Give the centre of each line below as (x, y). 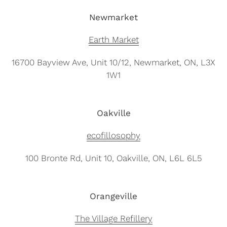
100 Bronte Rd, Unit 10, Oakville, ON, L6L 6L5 (113, 158)
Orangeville (113, 196)
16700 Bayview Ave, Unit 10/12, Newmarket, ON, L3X (113, 62)
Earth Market (113, 40)
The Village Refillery (113, 219)
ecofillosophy (113, 136)
